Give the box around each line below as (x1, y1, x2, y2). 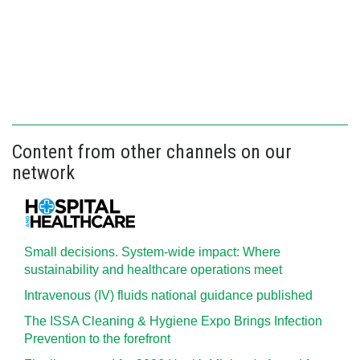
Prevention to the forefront (24, 332, 170, 346)
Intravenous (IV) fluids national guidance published (24, 288, 313, 302)
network (12, 162, 75, 184)
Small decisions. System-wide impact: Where (24, 245, 280, 259)
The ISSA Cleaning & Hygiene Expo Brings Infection (24, 314, 322, 328)
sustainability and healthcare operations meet (24, 263, 282, 276)
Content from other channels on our (12, 141, 292, 163)
